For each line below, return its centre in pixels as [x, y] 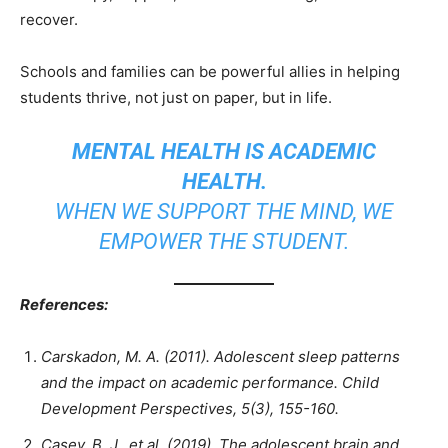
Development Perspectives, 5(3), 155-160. [190, 409]
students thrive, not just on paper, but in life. [176, 97]
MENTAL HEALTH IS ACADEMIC [224, 151]
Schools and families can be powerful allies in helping [210, 71]
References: [64, 305]
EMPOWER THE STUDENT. [224, 241]
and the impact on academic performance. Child [210, 383]
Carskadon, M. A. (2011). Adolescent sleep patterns [220, 357]
